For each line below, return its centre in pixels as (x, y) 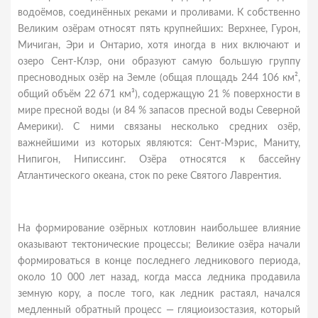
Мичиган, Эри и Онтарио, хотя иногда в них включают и (159, 45)
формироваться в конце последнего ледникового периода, (159, 261)
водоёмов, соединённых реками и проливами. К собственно (159, 13)
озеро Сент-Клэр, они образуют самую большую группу (159, 62)
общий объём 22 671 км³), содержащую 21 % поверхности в (159, 94)
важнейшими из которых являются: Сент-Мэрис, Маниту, (159, 143)
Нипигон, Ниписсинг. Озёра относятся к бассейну (159, 160)
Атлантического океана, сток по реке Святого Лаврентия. (149, 176)
